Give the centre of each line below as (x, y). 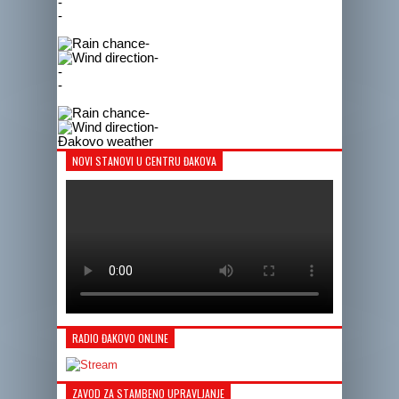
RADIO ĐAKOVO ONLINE (120, 338)
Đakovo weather (106, 141)
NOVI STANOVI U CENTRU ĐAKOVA (144, 161)
